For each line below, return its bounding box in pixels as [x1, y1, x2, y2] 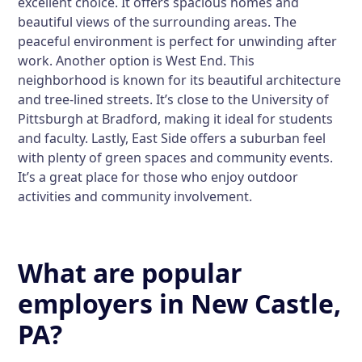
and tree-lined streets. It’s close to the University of [18, 90, 330, 108]
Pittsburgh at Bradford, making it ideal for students [18, 110, 334, 128]
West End [166, 52, 224, 69]
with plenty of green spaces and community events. [18, 149, 334, 166]
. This [223, 52, 255, 69]
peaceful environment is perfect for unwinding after [18, 32, 338, 50]
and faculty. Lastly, [18, 129, 133, 147]
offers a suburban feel [187, 129, 326, 147]
